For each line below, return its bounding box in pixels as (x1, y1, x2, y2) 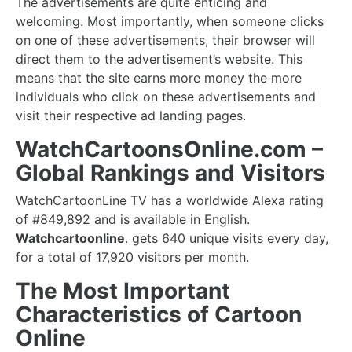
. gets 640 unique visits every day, (125, 230, 328, 246)
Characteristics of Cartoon (16, 301, 302, 328)
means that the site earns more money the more (16, 70, 302, 86)
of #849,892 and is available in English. (16, 211, 250, 227)
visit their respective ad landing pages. (16, 108, 246, 123)
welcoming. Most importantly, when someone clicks (16, 13, 324, 29)
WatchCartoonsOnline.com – (16, 136, 323, 163)
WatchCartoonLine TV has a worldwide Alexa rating (16, 192, 324, 208)
